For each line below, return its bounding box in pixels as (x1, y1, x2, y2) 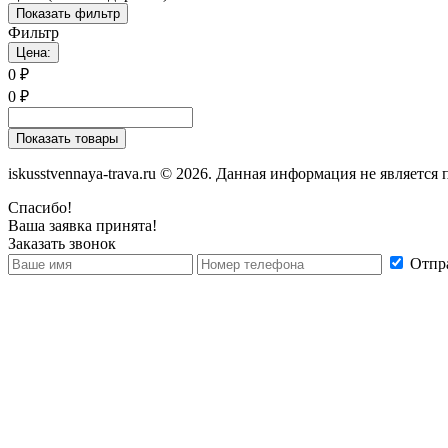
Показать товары (16, 130, 118, 146)
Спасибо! (8, 198, 72, 216)
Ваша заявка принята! (8, 216, 157, 234)
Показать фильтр (16, 5, 120, 21)
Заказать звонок (8, 234, 116, 252)
